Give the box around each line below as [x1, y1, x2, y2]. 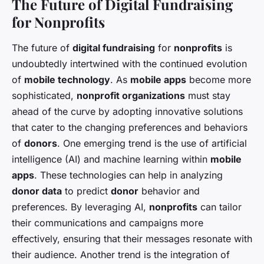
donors [24, 137, 57, 149]
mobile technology [24, 73, 110, 85]
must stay [185, 89, 230, 101]
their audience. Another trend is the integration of [12, 248, 230, 260]
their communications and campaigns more [12, 216, 203, 229]
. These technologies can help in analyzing [34, 169, 223, 181]
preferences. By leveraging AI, [12, 200, 149, 213]
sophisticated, [12, 89, 77, 101]
